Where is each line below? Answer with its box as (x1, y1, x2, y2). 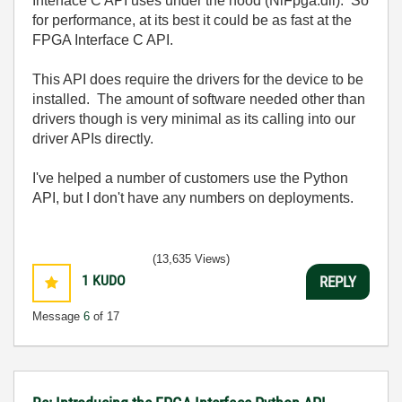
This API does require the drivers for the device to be (32, 72, 363, 87)
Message (32, 310, 83, 323)
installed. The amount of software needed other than (32, 92, 365, 107)
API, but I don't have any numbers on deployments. (32, 190, 354, 205)
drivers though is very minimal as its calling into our (32, 111, 355, 127)
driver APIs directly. (32, 131, 153, 146)
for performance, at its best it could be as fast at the (32, 13, 352, 28)
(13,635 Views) (153, 252, 230, 266)
